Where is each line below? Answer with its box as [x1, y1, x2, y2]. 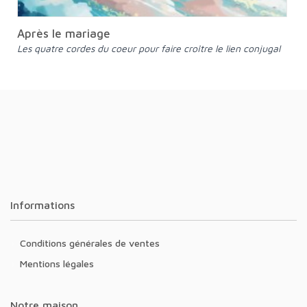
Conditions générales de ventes [26, 236, 160, 249]
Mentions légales [27, 257, 94, 269]
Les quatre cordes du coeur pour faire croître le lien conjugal [22, 42, 280, 54]
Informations [13, 198, 75, 211]
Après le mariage [17, 26, 110, 40]
